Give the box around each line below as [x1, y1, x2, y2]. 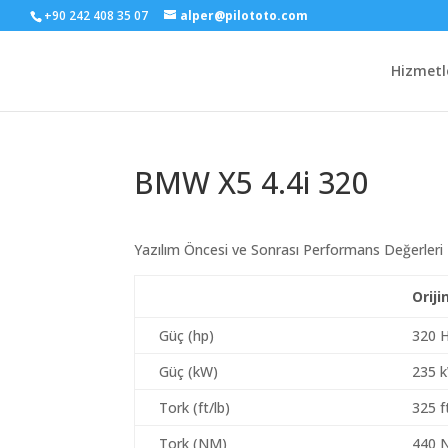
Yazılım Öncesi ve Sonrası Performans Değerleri [134, 240, 444, 259]
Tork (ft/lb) [159, 398, 231, 417]
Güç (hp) [159, 326, 215, 345]
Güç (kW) [159, 362, 219, 381]
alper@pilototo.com [180, 7, 308, 24]
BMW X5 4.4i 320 [134, 162, 370, 203]
